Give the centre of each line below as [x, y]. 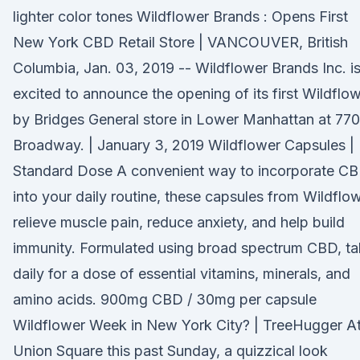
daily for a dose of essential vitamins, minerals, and [182, 274]
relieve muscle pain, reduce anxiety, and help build [179, 222]
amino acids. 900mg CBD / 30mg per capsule [165, 299]
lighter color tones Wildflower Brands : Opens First [180, 16]
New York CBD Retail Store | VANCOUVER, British [180, 42]
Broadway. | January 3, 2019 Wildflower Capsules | [184, 145]
